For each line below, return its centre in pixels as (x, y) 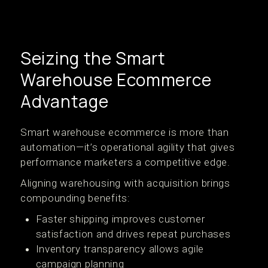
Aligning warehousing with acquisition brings (125, 183)
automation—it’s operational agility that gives (128, 147)
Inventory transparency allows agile (120, 249)
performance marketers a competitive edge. (125, 162)
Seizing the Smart (93, 58)
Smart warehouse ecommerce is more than (125, 133)
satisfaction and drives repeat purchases (133, 234)
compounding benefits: (75, 198)
